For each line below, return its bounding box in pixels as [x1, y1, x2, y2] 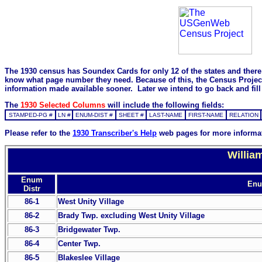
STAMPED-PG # [8, 112, 53, 119]
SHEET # [118, 112, 144, 119]
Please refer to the [5, 128, 73, 137]
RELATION [229, 112, 258, 119]
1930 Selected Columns [20, 101, 108, 110]
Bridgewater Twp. [58, 225, 120, 234]
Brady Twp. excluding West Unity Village [58, 211, 205, 220]
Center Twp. [58, 239, 101, 248]
